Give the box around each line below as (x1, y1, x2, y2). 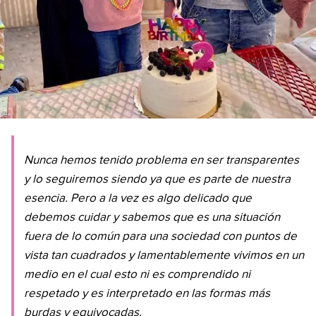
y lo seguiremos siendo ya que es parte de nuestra (24, 174, 291, 186)
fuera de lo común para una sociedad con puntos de (24, 231, 297, 243)
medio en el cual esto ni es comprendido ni (24, 269, 250, 281)
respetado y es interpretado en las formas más (24, 288, 270, 300)
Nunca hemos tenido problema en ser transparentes (24, 154, 299, 167)
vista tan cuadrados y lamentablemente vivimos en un (24, 250, 304, 262)
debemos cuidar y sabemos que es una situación (24, 212, 280, 224)
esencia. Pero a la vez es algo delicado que (24, 193, 252, 205)
